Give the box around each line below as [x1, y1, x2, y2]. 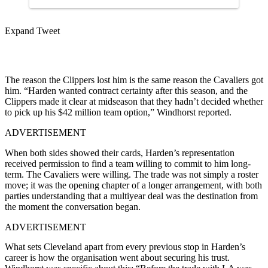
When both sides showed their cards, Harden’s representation [5, 147, 234, 158]
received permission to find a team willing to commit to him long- [5, 158, 251, 169]
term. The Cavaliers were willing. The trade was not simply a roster [5, 169, 258, 179]
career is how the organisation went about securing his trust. [5, 252, 230, 263]
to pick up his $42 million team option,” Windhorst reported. [5, 106, 232, 117]
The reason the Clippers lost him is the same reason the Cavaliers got [5, 74, 263, 85]
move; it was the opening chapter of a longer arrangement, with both [5, 179, 262, 190]
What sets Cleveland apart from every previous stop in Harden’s [5, 241, 245, 252]
